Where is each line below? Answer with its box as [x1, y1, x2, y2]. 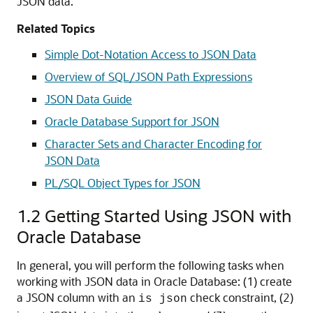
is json [138, 293, 187, 305]
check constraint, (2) [187, 290, 293, 305]
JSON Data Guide [45, 92, 132, 106]
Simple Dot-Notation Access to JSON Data [45, 47, 256, 61]
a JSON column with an [17, 290, 138, 305]
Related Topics [17, 21, 95, 36]
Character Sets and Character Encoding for [45, 136, 262, 151]
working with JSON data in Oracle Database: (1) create [17, 274, 292, 289]
